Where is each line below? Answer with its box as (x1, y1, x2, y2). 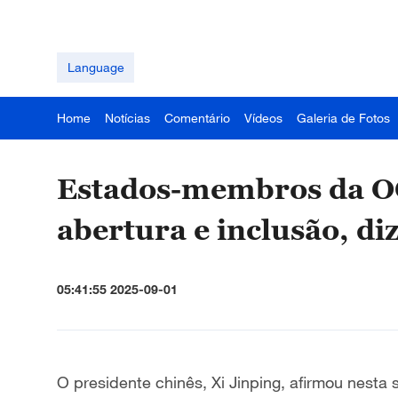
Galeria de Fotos (297, 110, 390, 125)
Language (67, 60, 124, 75)
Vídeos (244, 110, 283, 125)
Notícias (105, 110, 150, 125)
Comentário (164, 110, 230, 125)
